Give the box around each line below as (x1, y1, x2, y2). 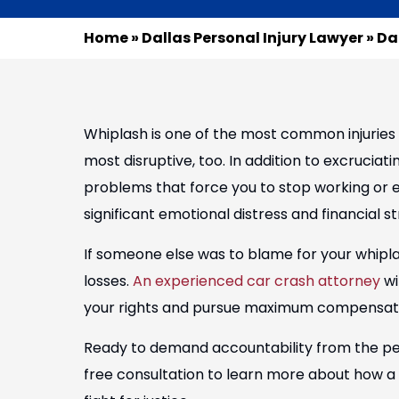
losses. (84, 271, 133, 291)
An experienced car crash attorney (133, 271, 380, 291)
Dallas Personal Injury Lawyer (142, 28, 363, 48)
